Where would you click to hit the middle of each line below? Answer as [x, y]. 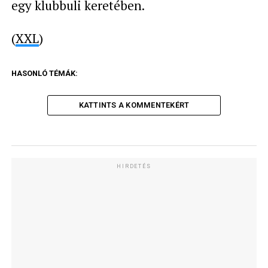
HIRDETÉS [134, 166]
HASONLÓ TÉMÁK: [44, 73]
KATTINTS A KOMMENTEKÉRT [134, 105]
